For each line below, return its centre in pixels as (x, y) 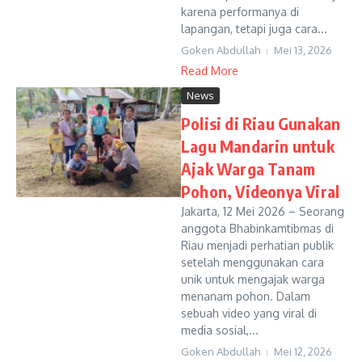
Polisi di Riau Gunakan (261, 123)
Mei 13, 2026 (303, 50)
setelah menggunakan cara (253, 262)
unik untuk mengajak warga (253, 279)
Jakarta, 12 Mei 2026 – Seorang (263, 211)
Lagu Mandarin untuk (258, 146)
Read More (210, 71)
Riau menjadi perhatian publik (257, 245)
